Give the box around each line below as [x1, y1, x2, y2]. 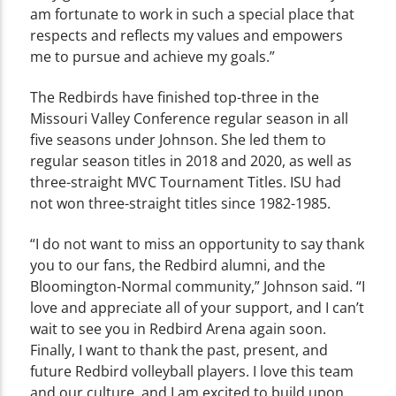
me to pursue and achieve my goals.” [30, 46, 276, 66]
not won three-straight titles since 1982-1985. [30, 193, 331, 213]
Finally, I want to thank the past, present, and [30, 340, 329, 361]
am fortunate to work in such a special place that [30, 4, 355, 24]
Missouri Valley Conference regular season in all [30, 108, 349, 128]
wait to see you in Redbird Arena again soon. [30, 319, 331, 339]
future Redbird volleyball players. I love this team [30, 362, 354, 382]
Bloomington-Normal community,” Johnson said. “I [30, 277, 366, 297]
